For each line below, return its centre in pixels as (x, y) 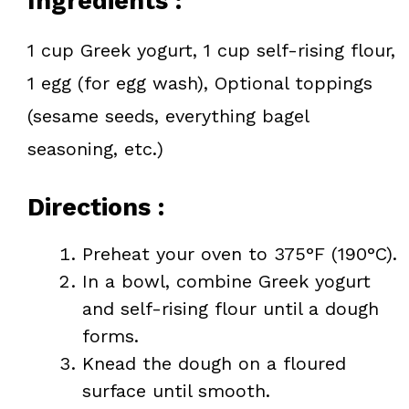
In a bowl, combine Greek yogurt (226, 281)
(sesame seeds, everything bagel (168, 115)
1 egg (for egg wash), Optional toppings (200, 83)
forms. (110, 336)
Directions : (96, 207)
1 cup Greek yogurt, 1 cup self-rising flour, (211, 50)
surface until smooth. (176, 390)
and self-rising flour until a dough (231, 308)
